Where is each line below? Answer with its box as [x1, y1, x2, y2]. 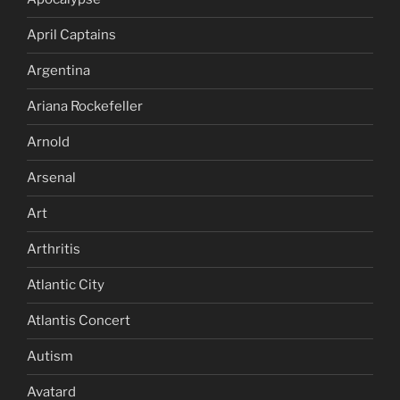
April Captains [27, 27, 116, 44]
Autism [27, 348, 73, 365]
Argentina [27, 62, 90, 79]
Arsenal [27, 170, 76, 187]
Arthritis [27, 241, 80, 258]
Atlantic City [27, 277, 104, 294]
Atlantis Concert [27, 312, 130, 329]
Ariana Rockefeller [27, 98, 143, 115]
